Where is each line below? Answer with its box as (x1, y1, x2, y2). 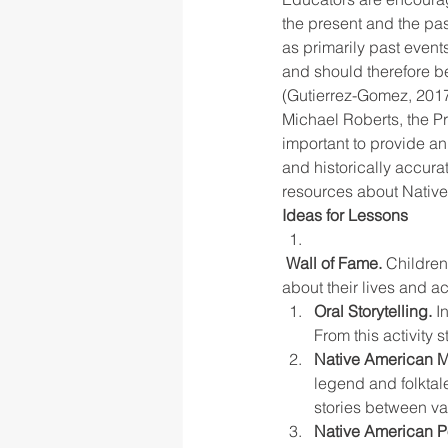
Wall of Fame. (286, 253, 386, 273)
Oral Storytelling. (314, 301, 432, 321)
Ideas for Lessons (282, 205, 408, 225)
